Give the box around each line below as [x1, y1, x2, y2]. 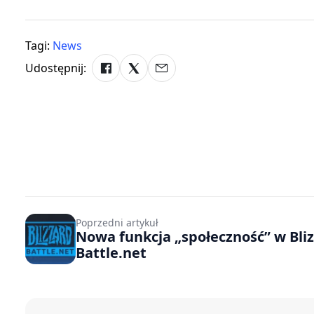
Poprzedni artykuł [76, 216, 158, 229]
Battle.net [76, 243, 146, 262]
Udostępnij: [25, 60, 86, 76]
